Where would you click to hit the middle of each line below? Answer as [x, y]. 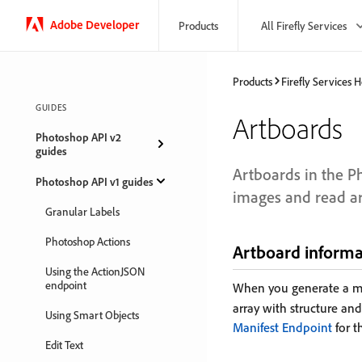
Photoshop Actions [88, 241]
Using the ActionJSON [95, 271]
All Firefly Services [304, 25]
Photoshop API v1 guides [95, 181]
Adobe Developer [95, 24]
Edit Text [64, 345]
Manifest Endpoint [282, 327]
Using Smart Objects [92, 315]
